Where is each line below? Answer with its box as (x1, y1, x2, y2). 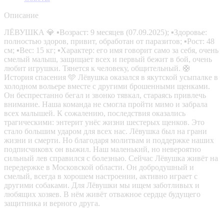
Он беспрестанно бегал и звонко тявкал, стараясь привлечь (4, 90, 206, 99)
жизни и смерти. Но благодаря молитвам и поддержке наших (4, 135, 214, 144)
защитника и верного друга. (4, 198, 100, 207)
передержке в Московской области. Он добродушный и (4, 162, 194, 171)
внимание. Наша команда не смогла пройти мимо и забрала (4, 99, 207, 108)
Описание (4, 10, 38, 19)
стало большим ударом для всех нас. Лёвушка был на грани (4, 126, 207, 135)
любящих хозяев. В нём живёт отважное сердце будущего (4, 189, 200, 198)
